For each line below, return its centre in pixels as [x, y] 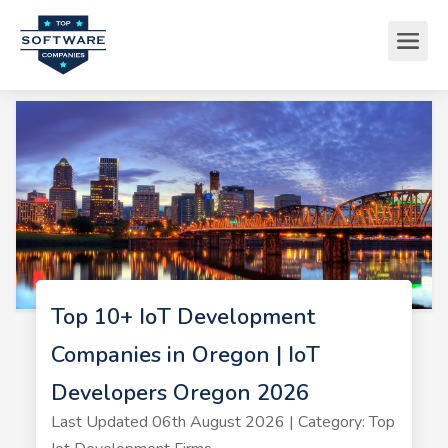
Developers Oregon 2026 [179, 393]
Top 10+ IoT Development [182, 317]
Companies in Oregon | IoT [185, 355]
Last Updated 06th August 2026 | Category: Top [222, 422]
